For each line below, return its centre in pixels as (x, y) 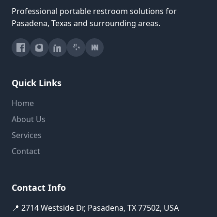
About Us (29, 119)
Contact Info (39, 187)
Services (27, 135)
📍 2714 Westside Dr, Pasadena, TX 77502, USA (95, 208)
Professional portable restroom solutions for (94, 11)
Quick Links (37, 83)
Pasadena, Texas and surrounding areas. (86, 23)
